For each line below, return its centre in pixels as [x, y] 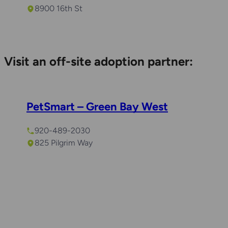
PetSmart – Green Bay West [97, 107]
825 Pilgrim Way [64, 143]
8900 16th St [59, 9]
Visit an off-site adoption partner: [98, 62]
